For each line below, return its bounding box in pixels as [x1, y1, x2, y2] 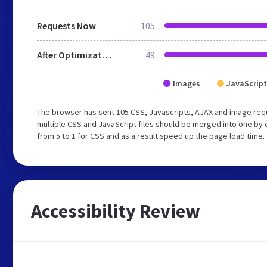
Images [173, 78, 200, 89]
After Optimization [102, 49, 111, 61]
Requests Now [37, 20, 96, 32]
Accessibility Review [31, 199, 200, 223]
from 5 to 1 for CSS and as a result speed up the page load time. [37, 131, 265, 141]
